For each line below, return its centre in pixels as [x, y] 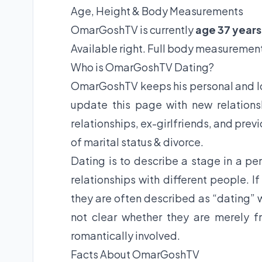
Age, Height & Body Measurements [157, 11]
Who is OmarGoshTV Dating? [142, 67]
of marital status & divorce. [137, 142]
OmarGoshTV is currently [133, 30]
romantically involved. [125, 236]
